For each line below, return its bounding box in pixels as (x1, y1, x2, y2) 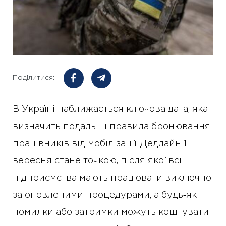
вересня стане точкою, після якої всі (13, 156, 182, 165)
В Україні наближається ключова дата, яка (13, 105, 208, 114)
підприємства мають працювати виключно (13, 174, 211, 182)
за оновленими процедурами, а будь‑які (13, 191, 199, 199)
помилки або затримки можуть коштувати (13, 208, 209, 216)
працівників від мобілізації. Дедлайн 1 (13, 139, 187, 148)
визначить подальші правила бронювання (13, 122, 210, 131)
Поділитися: (13, 75, 54, 81)
